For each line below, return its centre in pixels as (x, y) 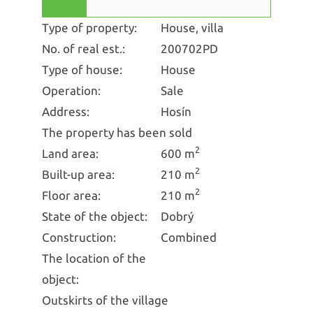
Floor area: (71, 195)
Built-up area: (78, 174)
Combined (189, 237)
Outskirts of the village (105, 300)
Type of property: (89, 27)
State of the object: (95, 216)
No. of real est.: (83, 48)
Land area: (70, 153)
